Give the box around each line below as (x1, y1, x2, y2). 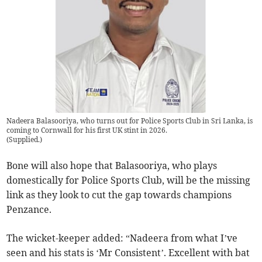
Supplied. (9, 135, 40, 144)
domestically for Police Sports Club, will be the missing (6, 174, 251, 186)
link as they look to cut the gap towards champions (6, 188, 232, 201)
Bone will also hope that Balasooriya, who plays (6, 159, 218, 171)
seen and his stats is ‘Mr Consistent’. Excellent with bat (6, 246, 250, 258)
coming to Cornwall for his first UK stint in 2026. (6, 125, 168, 135)
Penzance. (6, 203, 52, 215)
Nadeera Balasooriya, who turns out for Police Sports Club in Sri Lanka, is (6, 116, 253, 125)
